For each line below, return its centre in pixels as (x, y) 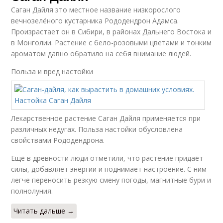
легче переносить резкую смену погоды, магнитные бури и (111, 180)
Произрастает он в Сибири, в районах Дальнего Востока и (111, 32)
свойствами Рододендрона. (58, 140)
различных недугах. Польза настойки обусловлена (97, 129)
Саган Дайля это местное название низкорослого (96, 10)
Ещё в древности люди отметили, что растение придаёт (107, 158)
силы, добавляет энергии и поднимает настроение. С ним (109, 169)
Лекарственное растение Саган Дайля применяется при (106, 118)
